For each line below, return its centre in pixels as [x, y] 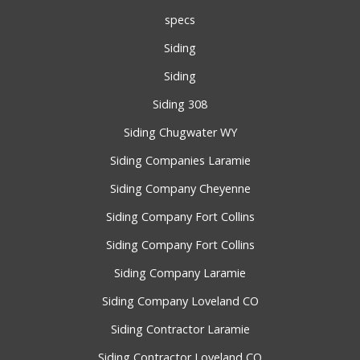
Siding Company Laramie [180, 273]
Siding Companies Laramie [180, 161]
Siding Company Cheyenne [180, 189]
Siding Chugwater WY [180, 133]
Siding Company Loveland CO [180, 301]
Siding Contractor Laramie [180, 329]
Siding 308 [180, 104]
